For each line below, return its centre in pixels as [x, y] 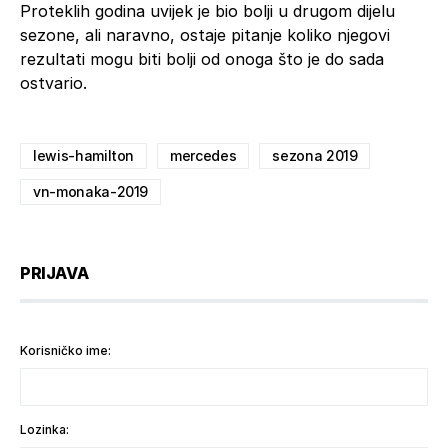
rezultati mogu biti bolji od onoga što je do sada [202, 58]
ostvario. [53, 82]
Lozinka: [44, 429]
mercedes [203, 155]
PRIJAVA [54, 272]
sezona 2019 [315, 155]
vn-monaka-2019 [91, 191]
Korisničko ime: [65, 350]
